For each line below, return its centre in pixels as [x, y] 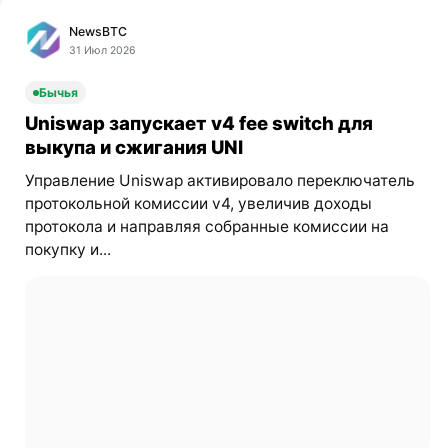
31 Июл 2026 [103, 50]
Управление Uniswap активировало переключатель [219, 180]
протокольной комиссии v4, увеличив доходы [198, 203]
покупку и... [67, 249]
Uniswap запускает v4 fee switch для [198, 123]
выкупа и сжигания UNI [133, 147]
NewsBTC [98, 31]
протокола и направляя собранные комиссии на [206, 226]
